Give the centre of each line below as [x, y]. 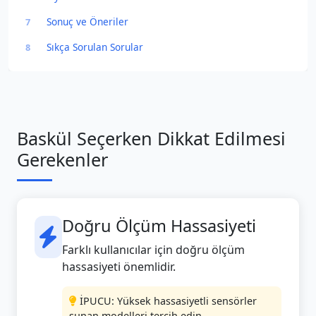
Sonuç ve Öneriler [87, 22]
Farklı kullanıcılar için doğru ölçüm [153, 250]
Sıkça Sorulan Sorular [95, 47]
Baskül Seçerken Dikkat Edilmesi [151, 138]
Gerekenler [62, 159]
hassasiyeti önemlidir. [119, 267]
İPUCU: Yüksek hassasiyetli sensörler [168, 301]
